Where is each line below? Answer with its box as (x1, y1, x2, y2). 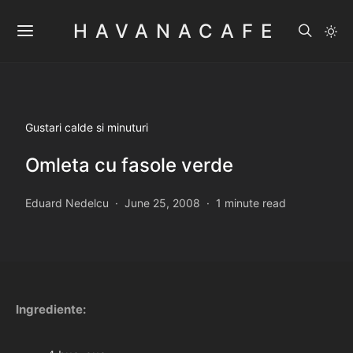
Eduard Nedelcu (25, 196, 109, 210)
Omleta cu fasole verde (25, 154, 233, 176)
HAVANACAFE (73, 19, 280, 43)
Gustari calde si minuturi (25, 121, 148, 134)
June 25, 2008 (124, 196, 200, 210)
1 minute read (216, 196, 286, 210)
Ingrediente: (16, 302, 86, 317)
